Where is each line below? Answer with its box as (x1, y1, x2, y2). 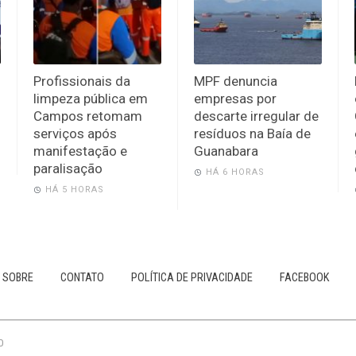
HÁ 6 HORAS (205, 166, 265, 177)
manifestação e (33, 142, 128, 159)
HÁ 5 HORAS (45, 184, 105, 195)
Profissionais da (33, 72, 131, 89)
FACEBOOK (280, 270, 330, 284)
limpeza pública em (33, 90, 149, 106)
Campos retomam (33, 107, 143, 124)
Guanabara (193, 142, 258, 159)
